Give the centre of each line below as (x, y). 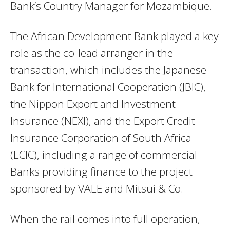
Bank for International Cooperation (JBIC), (108, 87)
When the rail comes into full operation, (105, 218)
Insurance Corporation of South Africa (101, 137)
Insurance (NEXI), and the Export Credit (103, 120)
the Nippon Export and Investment (93, 103)
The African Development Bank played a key (114, 36)
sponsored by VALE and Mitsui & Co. (97, 188)
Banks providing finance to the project (101, 171)
